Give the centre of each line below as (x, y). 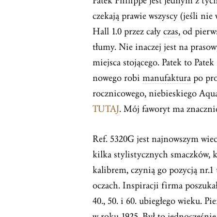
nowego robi (117, 78)
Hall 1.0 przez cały (128, 32)
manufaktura (167, 78)
